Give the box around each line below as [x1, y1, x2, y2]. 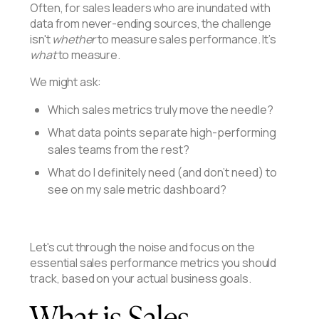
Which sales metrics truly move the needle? [48, 102, 274, 118]
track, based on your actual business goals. [30, 271, 251, 287]
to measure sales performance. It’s [95, 31, 276, 48]
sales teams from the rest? [48, 142, 190, 158]
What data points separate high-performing [48, 125, 277, 141]
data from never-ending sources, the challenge [30, 16, 272, 32]
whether [52, 31, 96, 48]
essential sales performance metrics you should [30, 255, 277, 271]
